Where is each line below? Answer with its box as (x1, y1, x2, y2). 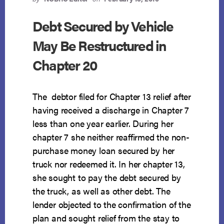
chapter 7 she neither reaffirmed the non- (32, 130, 189, 143)
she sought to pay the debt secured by (32, 171, 181, 184)
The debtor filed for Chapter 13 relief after (32, 90, 191, 103)
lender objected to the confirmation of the (32, 198, 191, 211)
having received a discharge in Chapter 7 (32, 103, 189, 116)
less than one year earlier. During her (32, 117, 173, 130)
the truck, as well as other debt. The (32, 184, 170, 197)
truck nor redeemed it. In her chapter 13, (32, 157, 185, 170)
